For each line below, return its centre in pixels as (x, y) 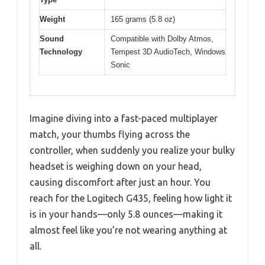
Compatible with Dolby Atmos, (162, 38)
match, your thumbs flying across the (110, 135)
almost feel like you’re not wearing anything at (128, 230)
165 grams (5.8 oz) (143, 19)
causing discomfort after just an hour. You (120, 182)
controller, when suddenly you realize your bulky (132, 151)
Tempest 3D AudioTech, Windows (168, 51)
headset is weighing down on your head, (116, 167)
